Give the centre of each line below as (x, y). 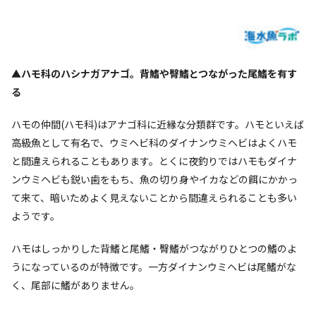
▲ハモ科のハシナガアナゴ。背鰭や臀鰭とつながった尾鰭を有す (154, 73)
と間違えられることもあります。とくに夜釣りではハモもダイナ (154, 160)
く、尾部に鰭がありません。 (75, 285)
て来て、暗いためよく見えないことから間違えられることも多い (154, 197)
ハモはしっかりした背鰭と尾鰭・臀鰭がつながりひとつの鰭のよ (154, 248)
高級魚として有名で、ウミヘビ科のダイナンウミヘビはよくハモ (154, 142)
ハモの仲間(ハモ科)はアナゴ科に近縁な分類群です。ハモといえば (158, 124)
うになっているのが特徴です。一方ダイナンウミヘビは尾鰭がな (154, 266)
